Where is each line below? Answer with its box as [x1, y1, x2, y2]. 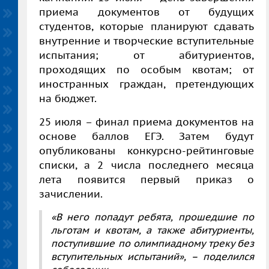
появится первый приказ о [77, 172, 254, 186]
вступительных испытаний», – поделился [51, 250, 254, 262]
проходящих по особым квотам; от [39, 62, 254, 76]
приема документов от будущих [39, 5, 254, 19]
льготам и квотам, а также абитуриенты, [51, 223, 254, 236]
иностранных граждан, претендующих [39, 77, 254, 91]
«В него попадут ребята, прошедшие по [51, 210, 254, 223]
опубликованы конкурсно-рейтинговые [39, 144, 254, 157]
